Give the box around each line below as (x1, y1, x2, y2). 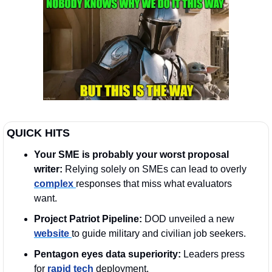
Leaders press (181, 248, 245, 259)
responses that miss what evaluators (76, 178, 232, 189)
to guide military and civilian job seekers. (72, 228, 248, 239)
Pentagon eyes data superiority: (34, 248, 181, 259)
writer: (34, 163, 65, 174)
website (34, 228, 72, 239)
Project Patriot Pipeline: (34, 213, 142, 224)
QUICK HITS (7, 126, 70, 139)
